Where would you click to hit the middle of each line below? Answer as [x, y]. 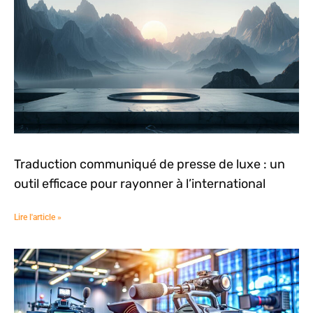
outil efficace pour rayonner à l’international [140, 184]
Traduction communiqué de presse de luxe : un [150, 165]
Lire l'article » [38, 218]
